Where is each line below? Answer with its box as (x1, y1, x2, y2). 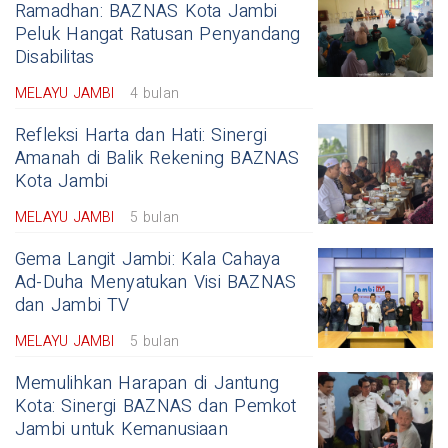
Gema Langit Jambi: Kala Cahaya (15, 246, 281, 273)
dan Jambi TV (15, 292, 130, 319)
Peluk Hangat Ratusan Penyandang (15, 21, 301, 48)
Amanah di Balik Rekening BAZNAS (15, 145, 300, 172)
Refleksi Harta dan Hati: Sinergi (15, 122, 267, 149)
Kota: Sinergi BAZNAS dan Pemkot (15, 393, 297, 420)
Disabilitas (15, 44, 95, 71)
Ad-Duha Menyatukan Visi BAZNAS (15, 269, 297, 296)
